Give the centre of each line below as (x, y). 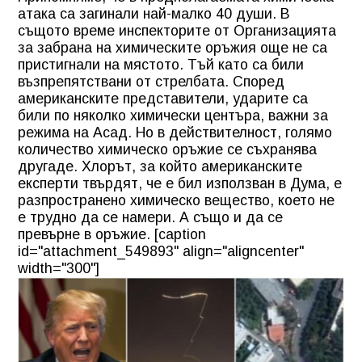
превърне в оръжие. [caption (112, 234)
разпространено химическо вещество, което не (176, 200)
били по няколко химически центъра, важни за (173, 115)
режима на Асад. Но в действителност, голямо (175, 132)
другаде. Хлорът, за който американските (160, 166)
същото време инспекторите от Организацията (177, 30)
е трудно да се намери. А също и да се (150, 217)
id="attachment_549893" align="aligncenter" (161, 251)
